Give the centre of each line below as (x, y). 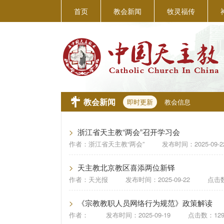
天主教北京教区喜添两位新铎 (126, 167)
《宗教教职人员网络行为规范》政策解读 (145, 203)
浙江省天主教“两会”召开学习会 (129, 132)
